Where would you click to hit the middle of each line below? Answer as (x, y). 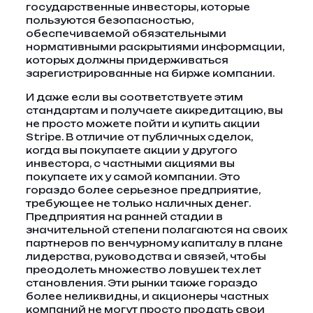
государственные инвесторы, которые (138, 7)
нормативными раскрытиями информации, (155, 47)
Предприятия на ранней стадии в (124, 217)
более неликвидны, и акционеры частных (147, 296)
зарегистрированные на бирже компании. (150, 73)
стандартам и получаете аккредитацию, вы (154, 110)
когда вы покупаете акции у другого (131, 150)
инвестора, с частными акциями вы (130, 163)
